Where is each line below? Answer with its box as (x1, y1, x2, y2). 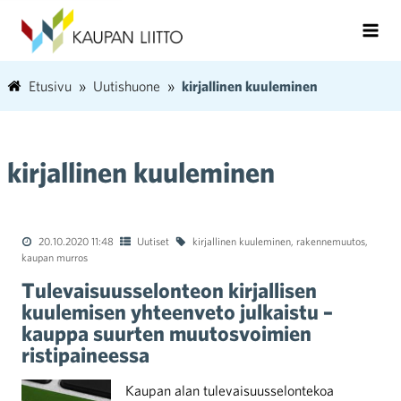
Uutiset (137, 235, 169, 247)
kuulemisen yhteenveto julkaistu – (21, 299, 333, 324)
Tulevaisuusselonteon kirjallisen (21, 277, 317, 303)
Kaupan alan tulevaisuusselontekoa (125, 382, 334, 398)
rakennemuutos (296, 235, 365, 247)
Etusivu (29, 78, 72, 94)
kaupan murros (21, 251, 88, 263)
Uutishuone (93, 78, 160, 94)
